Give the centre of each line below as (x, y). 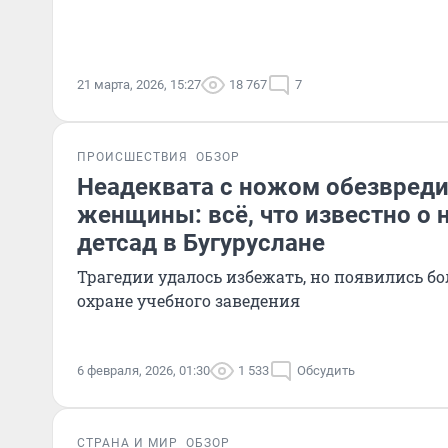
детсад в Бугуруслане (201, 243)
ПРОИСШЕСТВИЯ (132, 157)
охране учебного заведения (188, 300)
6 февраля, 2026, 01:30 (143, 370)
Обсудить (326, 370)
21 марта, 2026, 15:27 (139, 84)
